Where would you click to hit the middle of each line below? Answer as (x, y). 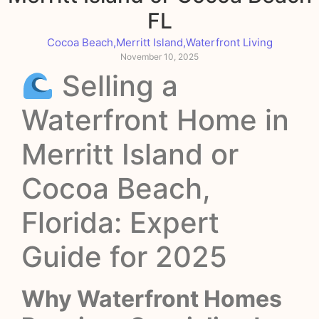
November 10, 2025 (159, 56)
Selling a (116, 85)
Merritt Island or (130, 154)
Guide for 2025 (124, 256)
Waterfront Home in (155, 120)
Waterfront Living (229, 42)
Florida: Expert (120, 222)
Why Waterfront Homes (152, 298)
